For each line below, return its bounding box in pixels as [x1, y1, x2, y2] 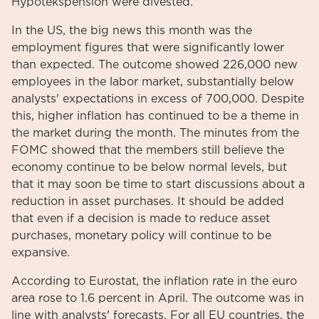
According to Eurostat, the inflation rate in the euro [11, 276, 297, 287]
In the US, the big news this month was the [11, 25, 252, 36]
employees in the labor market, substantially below [11, 76, 294, 88]
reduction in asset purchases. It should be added [11, 196, 284, 207]
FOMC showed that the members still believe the [11, 145, 284, 156]
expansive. [11, 247, 70, 258]
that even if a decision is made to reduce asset [11, 213, 270, 224]
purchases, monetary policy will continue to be [11, 230, 271, 241]
